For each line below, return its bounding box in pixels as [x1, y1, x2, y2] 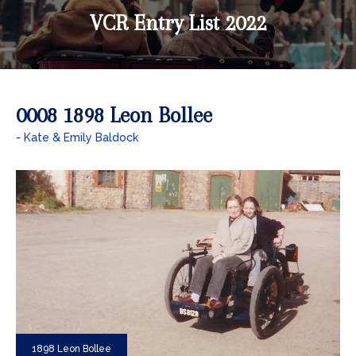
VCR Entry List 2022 [90, 10, 266, 35]
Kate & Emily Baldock [24, 130, 138, 144]
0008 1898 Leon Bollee [16, 103, 212, 127]
